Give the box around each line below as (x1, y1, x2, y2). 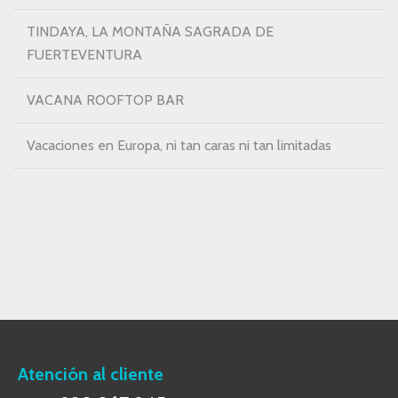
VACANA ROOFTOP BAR (27, 92, 184, 108)
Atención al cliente (18, 363, 163, 385)
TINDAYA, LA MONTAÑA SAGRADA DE (27, 23, 274, 40)
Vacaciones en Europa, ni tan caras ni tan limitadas (27, 137, 331, 154)
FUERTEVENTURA (27, 46, 142, 63)
